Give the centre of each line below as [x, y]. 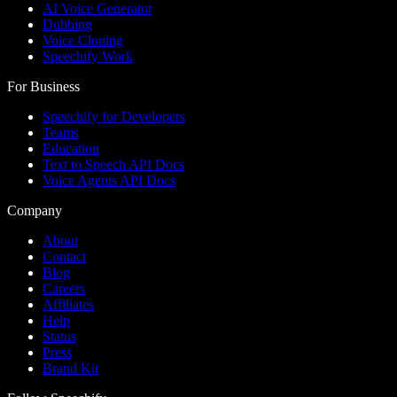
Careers [64, 288]
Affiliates [68, 304]
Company [35, 210]
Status [59, 336]
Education [71, 148]
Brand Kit [70, 368]
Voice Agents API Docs [109, 180]
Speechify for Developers [114, 116]
